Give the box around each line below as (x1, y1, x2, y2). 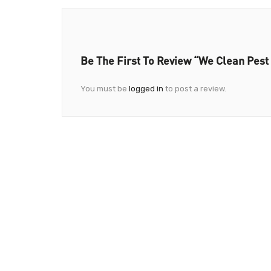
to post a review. (163, 83, 226, 93)
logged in (129, 83, 163, 93)
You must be (80, 83, 129, 93)
